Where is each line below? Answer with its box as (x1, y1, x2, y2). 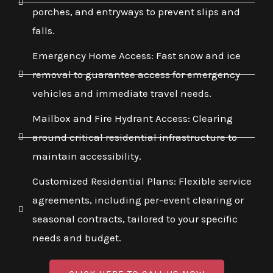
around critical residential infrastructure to (32, 130, 237, 143)
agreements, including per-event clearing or (32, 193, 244, 206)
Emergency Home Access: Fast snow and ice (32, 49, 241, 62)
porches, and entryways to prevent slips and (32, 5, 240, 18)
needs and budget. (32, 231, 121, 244)
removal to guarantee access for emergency (32, 68, 240, 80)
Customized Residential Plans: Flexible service (32, 174, 252, 187)
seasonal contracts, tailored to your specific (32, 212, 238, 225)
